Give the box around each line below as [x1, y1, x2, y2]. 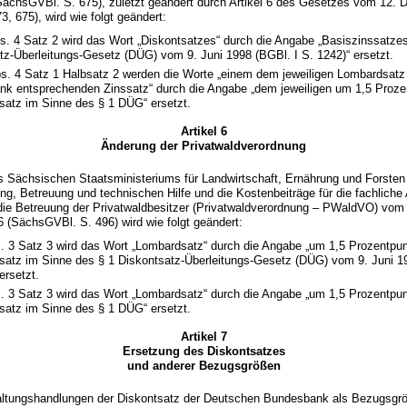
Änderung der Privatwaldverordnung [101, 139, 306, 154]
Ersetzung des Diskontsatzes [122, 344, 285, 359]
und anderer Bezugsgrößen [126, 359, 281, 373]
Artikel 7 [180, 330, 227, 344]
